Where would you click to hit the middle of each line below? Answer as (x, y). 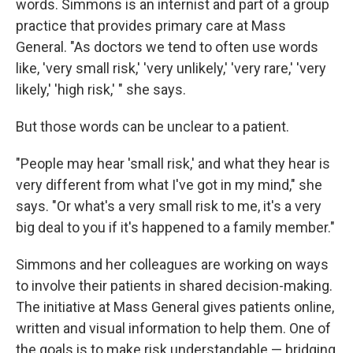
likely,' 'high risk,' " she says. (101, 90)
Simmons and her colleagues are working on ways (172, 265)
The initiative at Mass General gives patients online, (175, 307)
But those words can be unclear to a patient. (152, 127)
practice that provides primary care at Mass (151, 26)
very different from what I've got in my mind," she (169, 185)
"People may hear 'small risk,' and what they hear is (173, 164)
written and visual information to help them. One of (173, 329)
